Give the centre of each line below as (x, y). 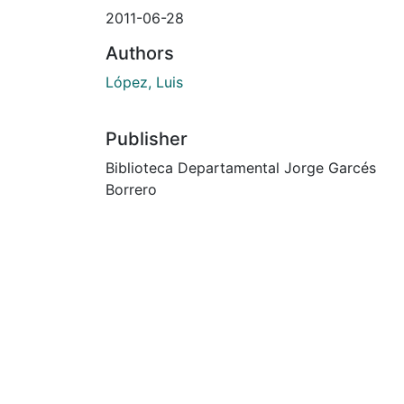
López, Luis (144, 82)
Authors (140, 53)
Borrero (131, 189)
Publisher (147, 138)
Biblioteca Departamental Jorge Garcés (241, 167)
